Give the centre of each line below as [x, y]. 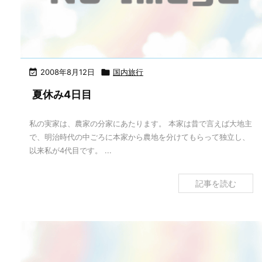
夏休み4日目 [62, 94]
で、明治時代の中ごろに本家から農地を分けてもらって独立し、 [139, 137]
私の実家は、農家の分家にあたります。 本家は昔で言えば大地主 [141, 123]
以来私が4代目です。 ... [70, 150]
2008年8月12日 [68, 72]
